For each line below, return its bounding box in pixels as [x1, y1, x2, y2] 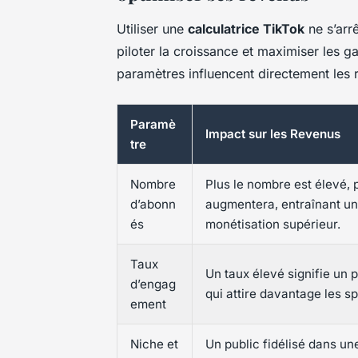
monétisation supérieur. [205, 217, 340, 233]
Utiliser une [117, 21, 188, 38]
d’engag [130, 276, 176, 292]
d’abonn [130, 197, 176, 213]
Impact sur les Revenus [205, 126, 340, 142]
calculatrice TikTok [188, 21, 304, 38]
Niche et [130, 336, 178, 352]
